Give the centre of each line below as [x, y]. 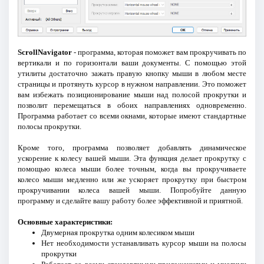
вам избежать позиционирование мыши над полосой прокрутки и [132, 95]
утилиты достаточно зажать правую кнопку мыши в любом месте [132, 74]
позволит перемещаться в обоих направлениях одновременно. [132, 105]
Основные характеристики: [65, 222]
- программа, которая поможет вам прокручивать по [159, 52]
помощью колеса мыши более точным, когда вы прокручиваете [132, 169]
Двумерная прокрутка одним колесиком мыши [118, 233]
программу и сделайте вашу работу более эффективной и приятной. [130, 201]
